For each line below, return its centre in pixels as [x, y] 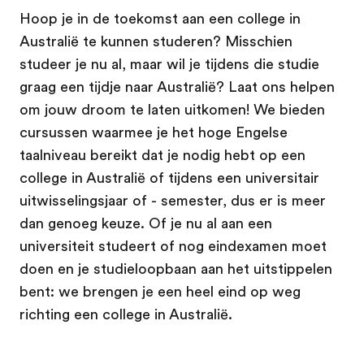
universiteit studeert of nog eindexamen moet [173, 246]
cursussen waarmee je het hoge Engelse [154, 132]
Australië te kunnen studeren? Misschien [156, 41]
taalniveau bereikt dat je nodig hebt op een [162, 155]
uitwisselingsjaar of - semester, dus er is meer [173, 200]
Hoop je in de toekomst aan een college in [160, 18]
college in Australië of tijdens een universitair [169, 178]
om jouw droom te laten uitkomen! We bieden [172, 109]
